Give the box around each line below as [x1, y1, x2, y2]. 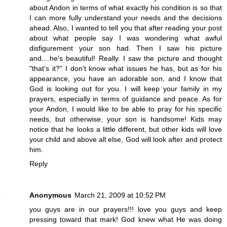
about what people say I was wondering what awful [29, 34, 222, 43]
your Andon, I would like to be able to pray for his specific [29, 105, 222, 113]
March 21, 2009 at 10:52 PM [74, 191, 166, 200]
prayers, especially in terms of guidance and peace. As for [29, 95, 222, 103]
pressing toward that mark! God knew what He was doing [29, 215, 222, 224]
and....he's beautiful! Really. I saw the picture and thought [29, 54, 222, 63]
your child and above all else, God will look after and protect [29, 135, 222, 144]
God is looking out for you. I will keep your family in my [29, 85, 222, 93]
